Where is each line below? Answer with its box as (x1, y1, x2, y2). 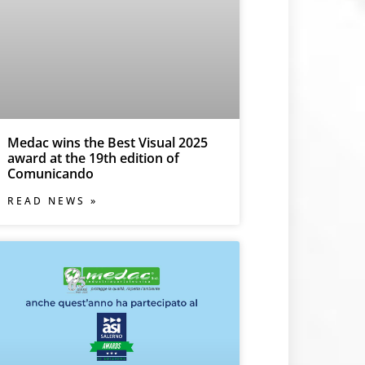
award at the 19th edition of (7, 148, 179, 167)
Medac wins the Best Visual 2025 (7, 133, 208, 152)
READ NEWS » (7, 193, 98, 208)
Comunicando (7, 164, 94, 182)
